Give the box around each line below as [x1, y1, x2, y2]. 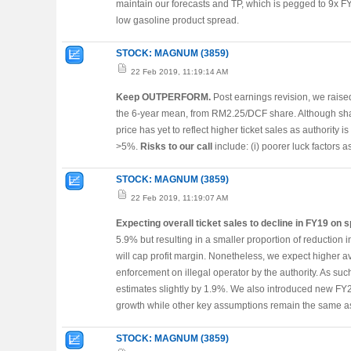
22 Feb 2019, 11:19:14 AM [128, 67, 228, 76]
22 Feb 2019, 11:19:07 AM [128, 194, 228, 202]
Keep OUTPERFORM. [116, 92, 211, 103]
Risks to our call [140, 141, 212, 152]
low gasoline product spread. [116, 15, 239, 26]
